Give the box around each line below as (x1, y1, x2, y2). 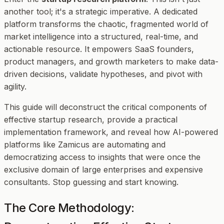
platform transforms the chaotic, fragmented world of (4, 18, 208, 29)
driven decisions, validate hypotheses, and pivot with (4, 68, 202, 79)
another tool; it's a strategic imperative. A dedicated (4, 6, 197, 16)
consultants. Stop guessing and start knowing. (4, 176, 178, 187)
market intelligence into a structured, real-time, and (4, 31, 198, 41)
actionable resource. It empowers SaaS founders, (4, 43, 194, 54)
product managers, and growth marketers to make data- (4, 56, 218, 66)
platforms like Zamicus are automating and (4, 139, 165, 149)
